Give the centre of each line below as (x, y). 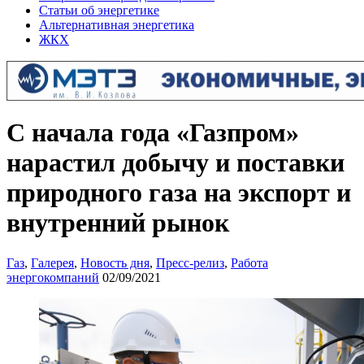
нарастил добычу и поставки (175, 163)
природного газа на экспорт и (179, 193)
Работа (249, 262)
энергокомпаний (53, 277)
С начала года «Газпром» (153, 133)
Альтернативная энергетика (117, 25)
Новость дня (115, 262)
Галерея (52, 262)
